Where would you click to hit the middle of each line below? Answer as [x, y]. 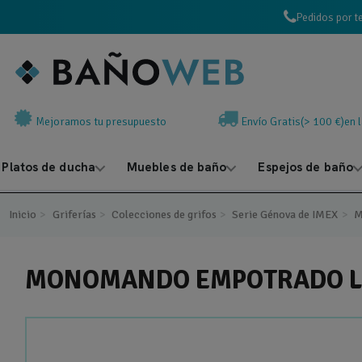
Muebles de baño [177, 167]
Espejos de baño [305, 167]
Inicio [23, 215]
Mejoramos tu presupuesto [101, 122]
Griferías [74, 215]
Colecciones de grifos [164, 215]
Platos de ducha [48, 167]
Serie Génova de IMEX [285, 215]
